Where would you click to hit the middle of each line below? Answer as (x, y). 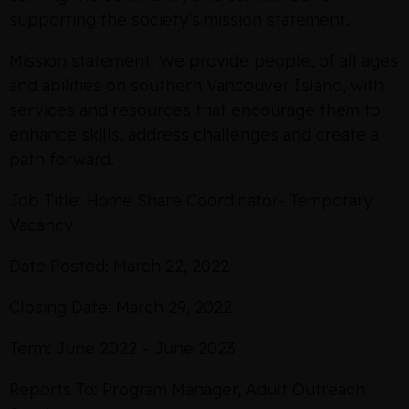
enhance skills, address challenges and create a (194, 135)
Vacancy (41, 225)
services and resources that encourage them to (195, 110)
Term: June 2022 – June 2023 (122, 348)
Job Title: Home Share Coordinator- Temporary (191, 200)
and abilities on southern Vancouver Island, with (196, 85)
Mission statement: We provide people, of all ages (204, 61)
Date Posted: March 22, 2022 (119, 266)
